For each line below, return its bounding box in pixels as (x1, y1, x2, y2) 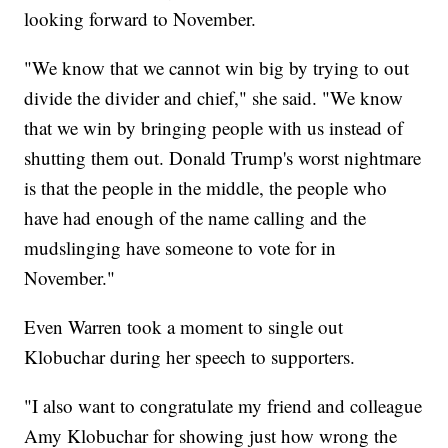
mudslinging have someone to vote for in (24, 235, 337, 261)
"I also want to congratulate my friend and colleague (24, 393, 423, 419)
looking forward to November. (24, 6, 257, 32)
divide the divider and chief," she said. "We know (24, 85, 404, 111)
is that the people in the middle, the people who (24, 175, 388, 201)
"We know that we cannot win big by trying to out (24, 55, 410, 81)
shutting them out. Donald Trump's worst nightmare (24, 145, 422, 171)
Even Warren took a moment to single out (24, 314, 344, 340)
